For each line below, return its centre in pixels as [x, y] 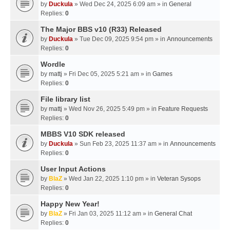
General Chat [173, 214]
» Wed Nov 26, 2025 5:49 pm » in [110, 109]
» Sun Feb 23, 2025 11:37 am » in [121, 144]
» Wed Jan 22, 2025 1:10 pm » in [110, 179]
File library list [65, 99]
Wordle [53, 64]
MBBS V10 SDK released [83, 134]
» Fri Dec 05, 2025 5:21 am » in [107, 74]
